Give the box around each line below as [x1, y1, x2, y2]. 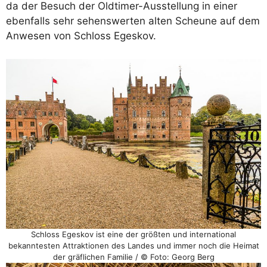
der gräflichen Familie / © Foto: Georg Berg [52, 252, 215, 262]
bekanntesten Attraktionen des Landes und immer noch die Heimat [8, 241, 259, 251]
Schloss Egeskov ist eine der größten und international [31, 229, 236, 240]
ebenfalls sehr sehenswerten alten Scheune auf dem [6, 15, 260, 27]
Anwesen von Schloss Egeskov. [6, 30, 156, 42]
